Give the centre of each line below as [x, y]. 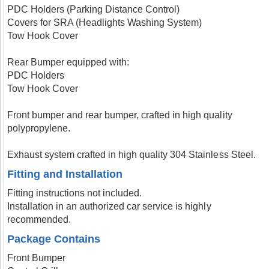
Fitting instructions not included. [75, 193]
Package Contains [54, 239]
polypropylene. [39, 128]
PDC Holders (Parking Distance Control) [94, 9]
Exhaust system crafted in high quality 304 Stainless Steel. [131, 155]
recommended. [39, 219]
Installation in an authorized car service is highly [109, 206]
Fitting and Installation [65, 174]
